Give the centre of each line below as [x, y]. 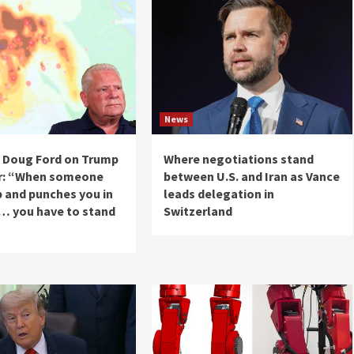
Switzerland [198, 211]
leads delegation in [218, 194]
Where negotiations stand [238, 159]
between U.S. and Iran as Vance [251, 176]
